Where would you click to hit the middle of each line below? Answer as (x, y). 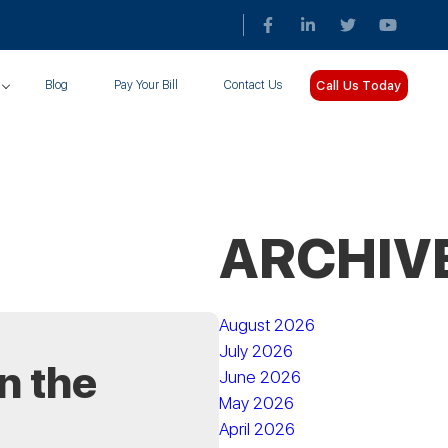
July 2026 (256, 351)
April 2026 (257, 429)
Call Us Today (359, 85)
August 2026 (267, 325)
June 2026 (260, 377)
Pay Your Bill (146, 85)
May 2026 (257, 403)
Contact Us (253, 85)
